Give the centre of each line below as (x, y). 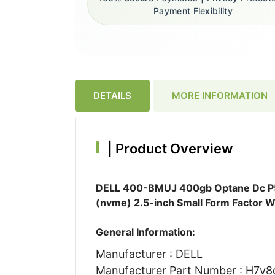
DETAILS (112, 95)
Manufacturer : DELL (149, 254)
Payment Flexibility (193, 11)
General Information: (145, 232)
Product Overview (172, 148)
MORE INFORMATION (220, 95)
